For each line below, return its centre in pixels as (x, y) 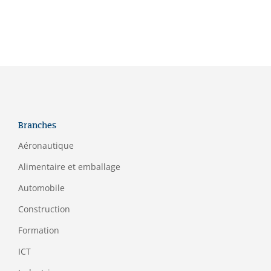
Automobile (41, 188)
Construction (44, 209)
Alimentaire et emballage (69, 166)
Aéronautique (46, 145)
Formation (39, 230)
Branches (37, 125)
